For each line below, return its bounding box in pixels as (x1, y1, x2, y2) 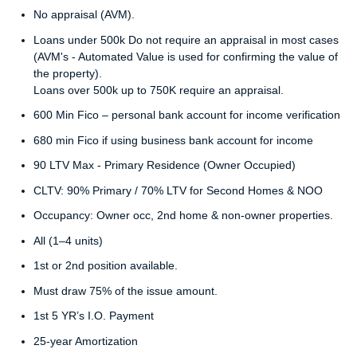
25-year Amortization (33, 334, 138, 347)
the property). (33, 66, 102, 80)
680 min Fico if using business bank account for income (33, 133, 313, 147)
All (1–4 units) (33, 233, 103, 247)
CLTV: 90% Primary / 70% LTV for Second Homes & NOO (33, 183, 323, 197)
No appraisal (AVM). (33, 8, 135, 22)
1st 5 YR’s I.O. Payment (33, 309, 154, 323)
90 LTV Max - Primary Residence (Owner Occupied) (33, 159, 296, 172)
